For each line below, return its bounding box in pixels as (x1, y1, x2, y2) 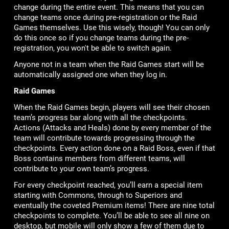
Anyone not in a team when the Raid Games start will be (13, 60, 204, 70)
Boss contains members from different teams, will (13, 154, 185, 164)
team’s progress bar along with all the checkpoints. (13, 113, 187, 123)
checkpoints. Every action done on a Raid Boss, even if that (13, 144, 215, 153)
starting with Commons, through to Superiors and (13, 191, 182, 200)
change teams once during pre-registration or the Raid (13, 13, 197, 22)
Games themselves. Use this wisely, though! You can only (13, 23, 210, 33)
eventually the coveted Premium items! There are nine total (13, 201, 215, 211)
